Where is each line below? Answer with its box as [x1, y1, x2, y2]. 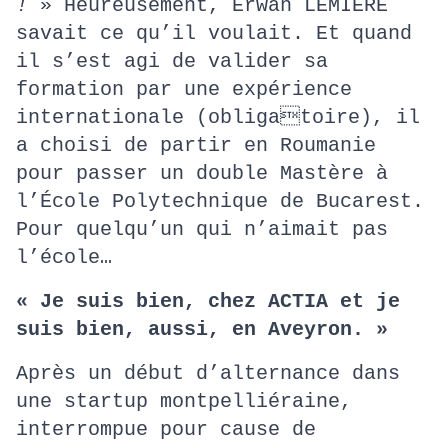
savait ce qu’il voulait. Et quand [16, 22, 412, 45]
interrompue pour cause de [16, 418, 316, 441]
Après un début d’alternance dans [16, 362, 400, 385]
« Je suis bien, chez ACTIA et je [16, 290, 400, 313]
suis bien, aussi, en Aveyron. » [16, 318, 388, 341]
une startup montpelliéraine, [16, 390, 352, 413]
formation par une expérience [16, 78, 352, 101]
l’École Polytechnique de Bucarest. [16, 190, 424, 213]
